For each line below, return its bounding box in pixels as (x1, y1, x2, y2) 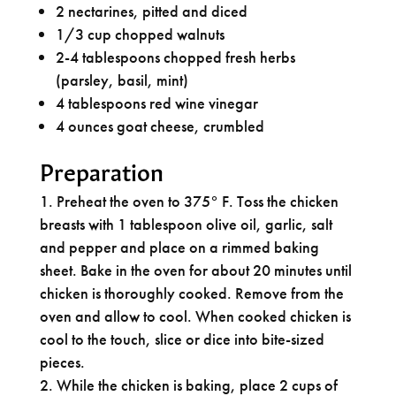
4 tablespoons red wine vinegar (55, 92, 258, 113)
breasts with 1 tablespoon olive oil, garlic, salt (39, 213, 332, 234)
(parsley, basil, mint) (55, 69, 188, 90)
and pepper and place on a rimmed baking (39, 236, 319, 257)
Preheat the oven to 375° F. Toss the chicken (56, 190, 339, 211)
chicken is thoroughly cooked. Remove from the (39, 282, 344, 303)
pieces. (39, 351, 85, 372)
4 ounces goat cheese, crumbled (55, 115, 264, 136)
